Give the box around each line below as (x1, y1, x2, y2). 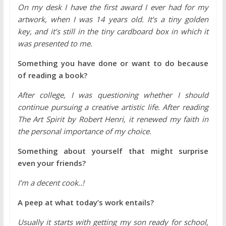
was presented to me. (17, 38, 92, 49)
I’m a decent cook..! (17, 178, 84, 188)
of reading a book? (17, 70, 87, 81)
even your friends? (17, 158, 86, 168)
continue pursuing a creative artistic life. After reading (17, 102, 209, 112)
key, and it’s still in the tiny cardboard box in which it (17, 26, 209, 37)
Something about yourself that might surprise (17, 146, 209, 156)
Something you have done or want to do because (17, 58, 209, 69)
